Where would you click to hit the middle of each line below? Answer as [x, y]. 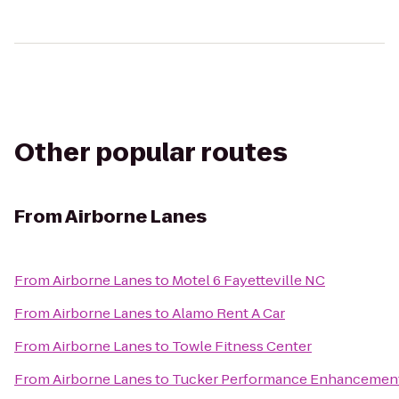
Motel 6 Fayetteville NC [248, 280]
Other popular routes [151, 153]
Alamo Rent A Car [228, 313]
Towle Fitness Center [242, 346]
